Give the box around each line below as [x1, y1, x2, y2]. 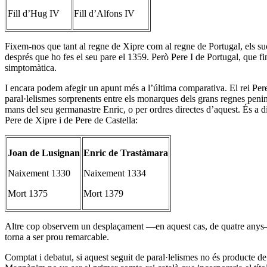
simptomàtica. [5, 62, 57, 73]
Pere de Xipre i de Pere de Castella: [5, 114, 138, 125]
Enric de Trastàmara [83, 147, 168, 158]
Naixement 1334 [83, 167, 146, 178]
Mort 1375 [8, 188, 48, 198]
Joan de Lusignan [8, 147, 80, 158]
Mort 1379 [83, 188, 123, 198]
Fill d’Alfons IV [74, 8, 135, 18]
